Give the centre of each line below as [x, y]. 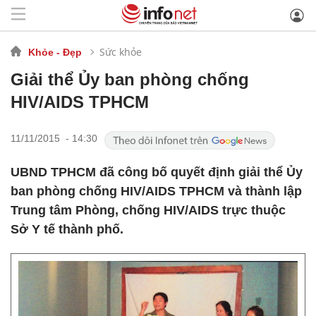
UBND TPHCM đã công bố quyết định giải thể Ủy [157, 172]
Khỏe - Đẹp [55, 52]
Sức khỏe [121, 51]
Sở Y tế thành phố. [67, 229]
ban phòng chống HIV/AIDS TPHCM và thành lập [156, 191]
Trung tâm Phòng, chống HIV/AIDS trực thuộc [148, 210]
